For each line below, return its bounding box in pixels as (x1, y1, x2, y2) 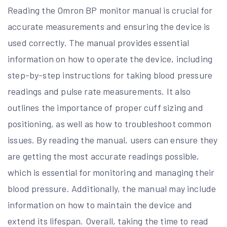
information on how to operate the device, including (8, 53, 213, 64)
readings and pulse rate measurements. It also (8, 85, 191, 97)
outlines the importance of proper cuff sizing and (8, 101, 203, 113)
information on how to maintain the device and (8, 199, 193, 210)
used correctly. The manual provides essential (8, 36, 190, 48)
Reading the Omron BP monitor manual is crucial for (8, 4, 212, 16)
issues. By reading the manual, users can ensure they (8, 134, 218, 145)
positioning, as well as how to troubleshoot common (8, 118, 211, 129)
